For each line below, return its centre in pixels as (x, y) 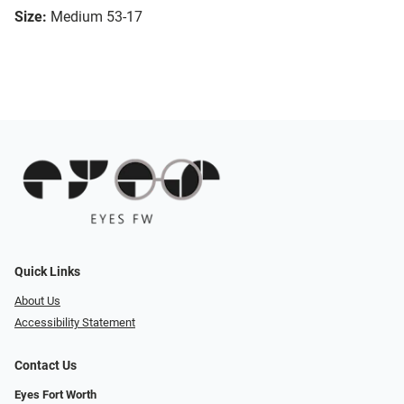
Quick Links (47, 271)
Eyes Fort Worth (55, 395)
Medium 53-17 (96, 17)
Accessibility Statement (75, 323)
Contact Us (46, 366)
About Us (37, 300)
